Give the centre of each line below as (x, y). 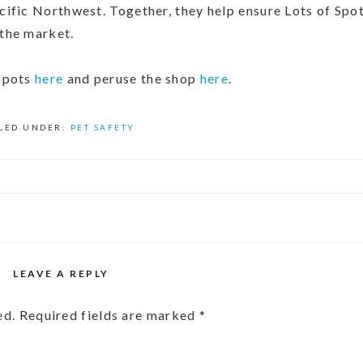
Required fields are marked (109, 315)
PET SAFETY (102, 127)
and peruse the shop (132, 78)
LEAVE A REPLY (61, 273)
